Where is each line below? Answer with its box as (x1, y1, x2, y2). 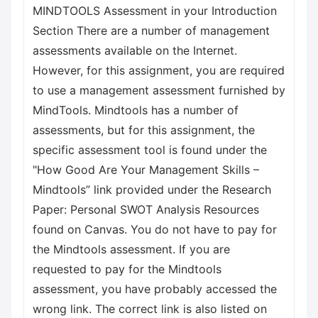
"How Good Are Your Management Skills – (33, 163, 259, 177)
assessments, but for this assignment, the (33, 123, 255, 137)
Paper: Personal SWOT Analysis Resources (33, 202, 259, 216)
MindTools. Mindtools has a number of (33, 103, 238, 117)
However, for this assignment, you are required (33, 63, 285, 77)
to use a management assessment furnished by (33, 83, 285, 97)
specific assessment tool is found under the (33, 143, 267, 157)
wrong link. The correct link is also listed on (33, 302, 267, 316)
